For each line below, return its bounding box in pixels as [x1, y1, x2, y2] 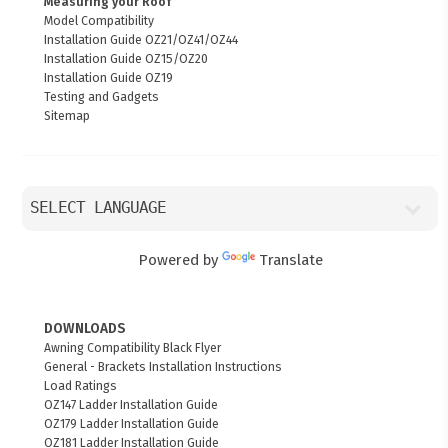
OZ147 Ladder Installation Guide [44, 396, 219, 412]
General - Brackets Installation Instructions [44, 358, 283, 374]
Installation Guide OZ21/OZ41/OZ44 [44, 31, 239, 47]
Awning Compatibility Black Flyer [44, 339, 222, 355]
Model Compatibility [44, 12, 155, 28]
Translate [258, 250, 323, 269]
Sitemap [44, 107, 91, 123]
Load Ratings [44, 377, 118, 393]
